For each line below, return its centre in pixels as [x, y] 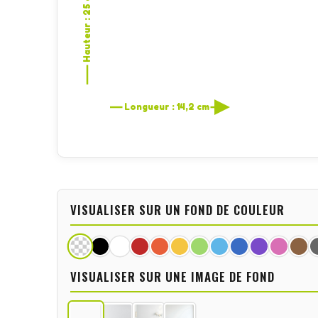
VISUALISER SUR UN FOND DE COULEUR [177, 210]
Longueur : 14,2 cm [166, 107]
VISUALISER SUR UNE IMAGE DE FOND [172, 277]
